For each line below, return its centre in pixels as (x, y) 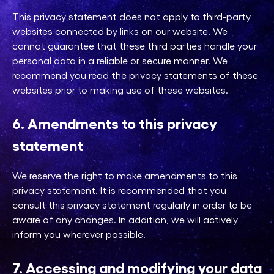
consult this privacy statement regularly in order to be (132, 205)
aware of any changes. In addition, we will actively (125, 220)
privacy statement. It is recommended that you (119, 190)
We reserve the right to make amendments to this (125, 176)
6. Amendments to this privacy (115, 123)
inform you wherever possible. (79, 234)
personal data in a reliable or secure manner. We (120, 61)
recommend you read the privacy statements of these (135, 75)
